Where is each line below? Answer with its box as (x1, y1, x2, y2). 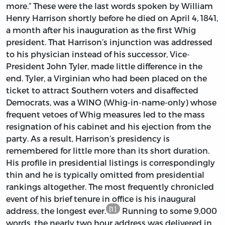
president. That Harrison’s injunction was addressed (6, 37, 212, 47)
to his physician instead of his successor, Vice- (6, 49, 190, 59)
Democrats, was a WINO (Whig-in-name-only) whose (6, 97, 216, 107)
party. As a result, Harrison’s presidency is (6, 134, 170, 144)
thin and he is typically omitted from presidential (6, 170, 204, 180)
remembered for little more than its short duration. (6, 146, 209, 156)
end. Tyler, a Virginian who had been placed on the (6, 73, 207, 83)
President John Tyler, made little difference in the (6, 61, 202, 71)
